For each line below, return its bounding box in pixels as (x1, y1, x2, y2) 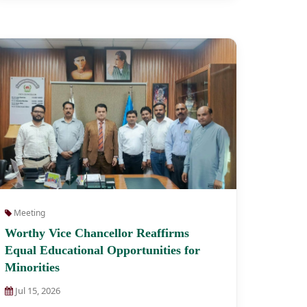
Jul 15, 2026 (13, 284, 60, 297)
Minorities (5, 260, 60, 274)
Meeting (12, 207, 45, 219)
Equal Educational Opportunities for (5, 243, 200, 257)
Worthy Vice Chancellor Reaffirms (5, 226, 189, 240)
